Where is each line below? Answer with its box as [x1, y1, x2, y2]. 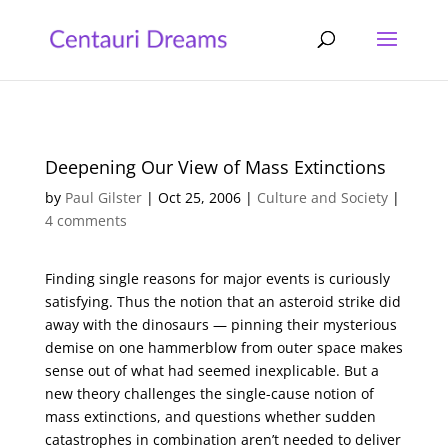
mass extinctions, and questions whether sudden [44, 407, 376, 426]
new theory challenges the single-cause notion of [44, 384, 374, 403]
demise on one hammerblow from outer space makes [44, 338, 403, 357]
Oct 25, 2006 [157, 188, 241, 207]
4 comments [44, 211, 127, 230]
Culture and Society [256, 188, 388, 207]
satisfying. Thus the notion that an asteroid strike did [44, 292, 401, 311]
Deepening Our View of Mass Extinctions [44, 155, 386, 179]
